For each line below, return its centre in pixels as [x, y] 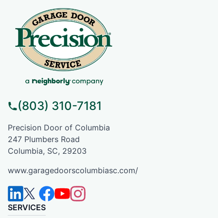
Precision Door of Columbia [59, 127]
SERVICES [27, 207]
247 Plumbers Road [44, 139]
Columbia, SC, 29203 [47, 151]
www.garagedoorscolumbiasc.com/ [73, 170]
